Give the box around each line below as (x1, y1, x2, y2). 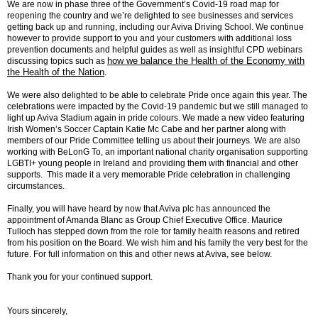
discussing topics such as (7, 56, 107, 66)
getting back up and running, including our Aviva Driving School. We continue (7, 22, 304, 32)
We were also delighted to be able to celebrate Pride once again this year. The (7, 90, 307, 100)
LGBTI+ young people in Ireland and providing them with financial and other (7, 158, 298, 168)
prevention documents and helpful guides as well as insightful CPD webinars (7, 45, 302, 55)
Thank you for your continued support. (7, 272, 153, 282)
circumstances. (7, 181, 65, 191)
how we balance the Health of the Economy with (107, 55, 305, 66)
